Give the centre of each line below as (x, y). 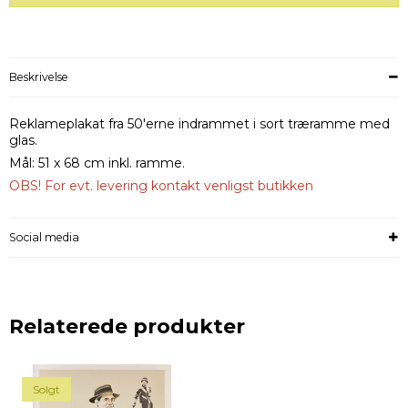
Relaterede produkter (127, 326)
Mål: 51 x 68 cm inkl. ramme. (97, 163)
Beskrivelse (39, 77)
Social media (44, 238)
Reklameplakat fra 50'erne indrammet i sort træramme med (199, 124)
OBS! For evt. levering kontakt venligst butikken (161, 186)
